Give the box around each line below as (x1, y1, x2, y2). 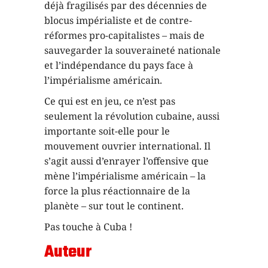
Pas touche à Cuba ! (44, 220, 132, 233)
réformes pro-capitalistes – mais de (44, 28, 205, 42)
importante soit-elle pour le (44, 124, 170, 138)
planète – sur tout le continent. (44, 199, 184, 212)
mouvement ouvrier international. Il (44, 139, 211, 153)
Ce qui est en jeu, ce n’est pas (44, 94, 175, 108)
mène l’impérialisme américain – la (44, 169, 206, 182)
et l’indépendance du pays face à (44, 58, 193, 72)
